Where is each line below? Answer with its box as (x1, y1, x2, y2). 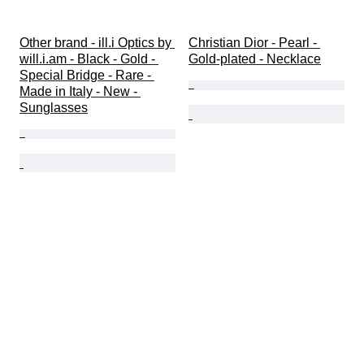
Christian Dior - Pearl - (188, 36, 320, 50)
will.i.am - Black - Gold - (19, 52, 158, 67)
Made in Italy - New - (19, 84, 141, 99)
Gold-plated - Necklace (188, 52, 321, 67)
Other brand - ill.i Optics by (19, 36, 175, 50)
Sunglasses (19, 101, 88, 115)
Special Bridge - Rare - (19, 68, 154, 83)
